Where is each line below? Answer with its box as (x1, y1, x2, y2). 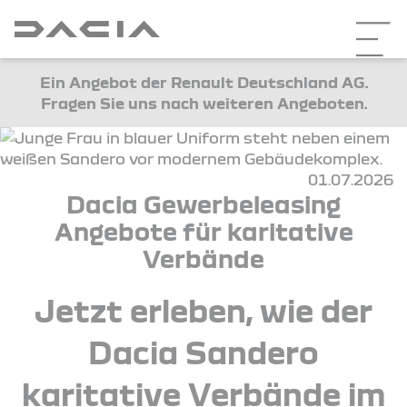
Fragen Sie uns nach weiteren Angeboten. (40, 94, 367, 112)
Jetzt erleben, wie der (35, 292, 372, 328)
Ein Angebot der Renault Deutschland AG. (39, 73, 368, 91)
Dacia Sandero (88, 333, 319, 370)
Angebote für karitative (54, 216, 353, 244)
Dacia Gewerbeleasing (66, 189, 341, 217)
